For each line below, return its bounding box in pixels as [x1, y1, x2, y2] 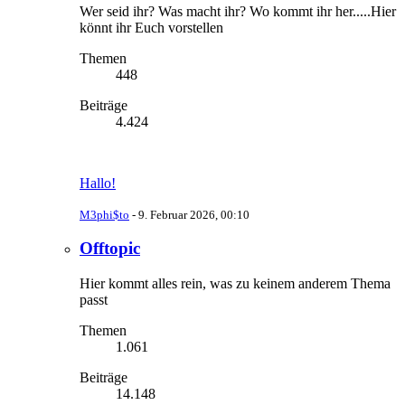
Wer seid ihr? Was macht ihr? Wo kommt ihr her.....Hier [80, 3, 396, 19]
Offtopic [80, 239, 140, 259]
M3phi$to [80, 207, 129, 221]
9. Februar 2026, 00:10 [138, 207, 250, 221]
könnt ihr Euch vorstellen [80, 19, 223, 35]
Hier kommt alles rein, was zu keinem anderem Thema [80, 275, 391, 291]
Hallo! [80, 174, 116, 191]
